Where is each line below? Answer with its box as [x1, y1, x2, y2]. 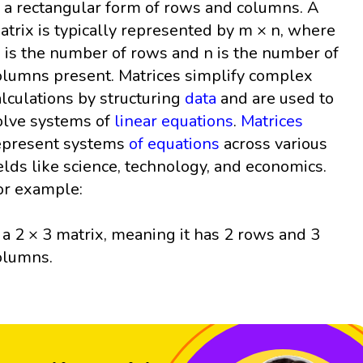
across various [220, 132, 328, 155]
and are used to [216, 87, 335, 109]
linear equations [114, 109, 234, 132]
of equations [129, 132, 220, 155]
